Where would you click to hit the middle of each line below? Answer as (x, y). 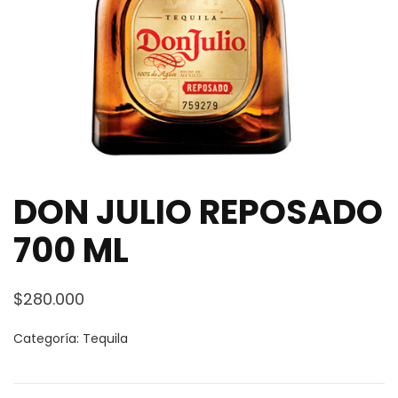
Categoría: (48, 338)
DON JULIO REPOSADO (198, 212)
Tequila (105, 338)
